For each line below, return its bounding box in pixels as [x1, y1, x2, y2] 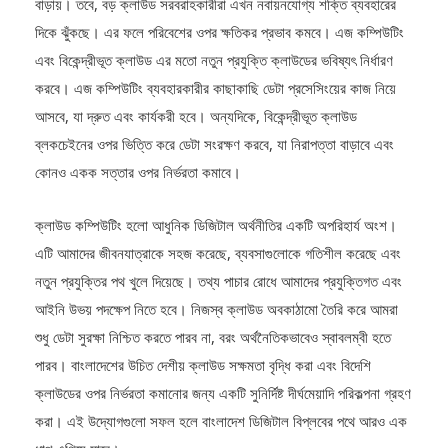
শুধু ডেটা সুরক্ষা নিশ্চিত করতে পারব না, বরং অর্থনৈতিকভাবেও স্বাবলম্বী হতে [35, 327, 391, 348]
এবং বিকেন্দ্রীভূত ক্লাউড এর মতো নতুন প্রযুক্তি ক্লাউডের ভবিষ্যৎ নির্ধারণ [35, 50, 393, 71]
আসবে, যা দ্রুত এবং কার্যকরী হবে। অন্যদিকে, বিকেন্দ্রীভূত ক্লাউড [35, 106, 357, 127]
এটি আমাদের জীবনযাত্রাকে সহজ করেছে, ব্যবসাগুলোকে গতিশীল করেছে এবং [35, 243, 401, 264]
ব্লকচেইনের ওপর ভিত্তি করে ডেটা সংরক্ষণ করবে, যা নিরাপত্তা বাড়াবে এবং [35, 134, 394, 155]
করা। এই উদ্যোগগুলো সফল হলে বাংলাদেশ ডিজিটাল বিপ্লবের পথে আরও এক [35, 411, 407, 432]
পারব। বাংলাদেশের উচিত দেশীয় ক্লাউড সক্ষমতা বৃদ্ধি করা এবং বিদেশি [35, 355, 371, 376]
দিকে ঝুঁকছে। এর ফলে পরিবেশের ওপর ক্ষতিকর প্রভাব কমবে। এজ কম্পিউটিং [35, 22, 404, 43]
